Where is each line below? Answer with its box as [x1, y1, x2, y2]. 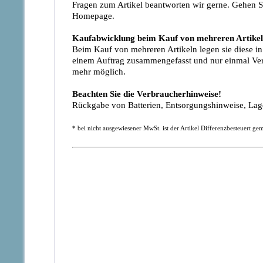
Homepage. [72, 11, 114, 21]
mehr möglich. [72, 67, 126, 76]
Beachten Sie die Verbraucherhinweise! [72, 89, 221, 99]
